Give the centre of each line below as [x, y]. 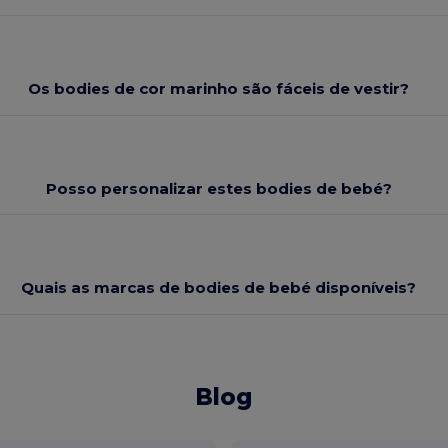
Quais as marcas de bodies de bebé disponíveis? [219, 288]
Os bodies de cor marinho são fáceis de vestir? [219, 89]
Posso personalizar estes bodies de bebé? [218, 188]
